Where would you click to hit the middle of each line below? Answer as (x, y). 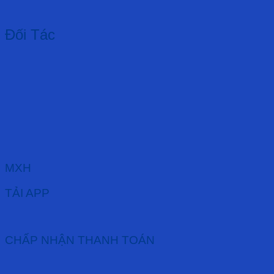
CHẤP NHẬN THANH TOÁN (80, 240)
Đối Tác (30, 35)
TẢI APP (27, 193)
